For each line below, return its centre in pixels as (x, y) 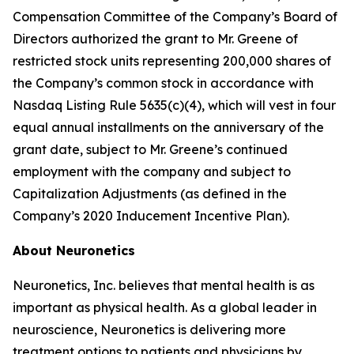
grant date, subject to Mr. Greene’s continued (150, 149)
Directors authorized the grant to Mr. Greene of (155, 39)
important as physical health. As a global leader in (165, 307)
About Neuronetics (74, 250)
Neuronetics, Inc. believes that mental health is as (164, 285)
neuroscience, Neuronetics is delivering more (149, 330)
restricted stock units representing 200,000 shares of (172, 61)
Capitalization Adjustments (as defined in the (150, 194)
